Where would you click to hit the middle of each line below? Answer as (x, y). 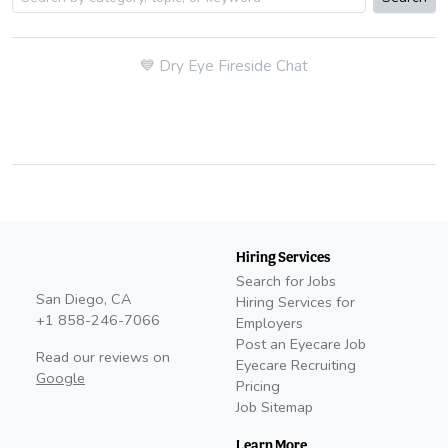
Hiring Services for (295, 302)
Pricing (258, 386)
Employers (269, 323)
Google (60, 378)
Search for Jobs (286, 281)
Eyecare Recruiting (296, 365)
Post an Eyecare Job (301, 344)
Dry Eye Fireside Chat (233, 66)
